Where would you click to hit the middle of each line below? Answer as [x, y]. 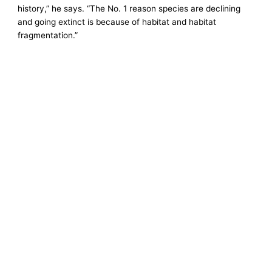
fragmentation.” [48, 35]
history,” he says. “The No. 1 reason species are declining [129, 8]
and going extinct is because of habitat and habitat [117, 22]
